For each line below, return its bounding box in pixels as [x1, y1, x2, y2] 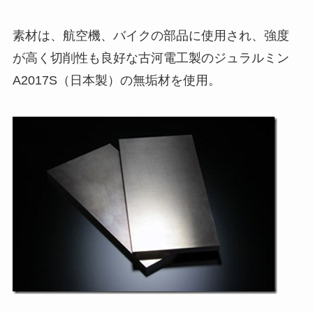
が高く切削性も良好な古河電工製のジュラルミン [12, 51, 289, 66]
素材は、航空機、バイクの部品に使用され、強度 [12, 29, 289, 43]
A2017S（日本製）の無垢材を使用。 [12, 73, 221, 88]
